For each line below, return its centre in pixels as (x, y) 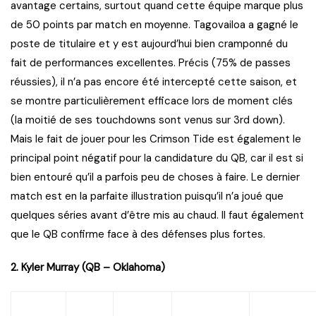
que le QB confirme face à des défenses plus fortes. (138, 235)
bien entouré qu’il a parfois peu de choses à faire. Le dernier (155, 177)
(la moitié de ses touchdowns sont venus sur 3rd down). (148, 120)
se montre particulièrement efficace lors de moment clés (152, 101)
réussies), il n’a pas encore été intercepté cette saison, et (154, 82)
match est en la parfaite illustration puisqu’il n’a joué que (147, 196)
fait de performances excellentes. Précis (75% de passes (151, 63)
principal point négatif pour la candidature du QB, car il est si (157, 158)
